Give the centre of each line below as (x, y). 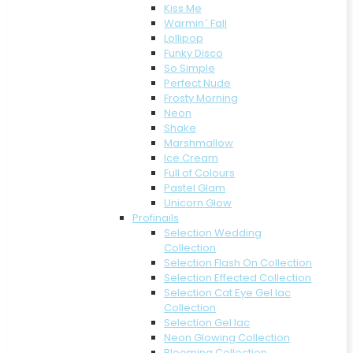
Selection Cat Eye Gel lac (227, 292)
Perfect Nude (197, 83)
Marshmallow (199, 143)
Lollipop (184, 38)
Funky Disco (193, 53)
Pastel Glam (195, 188)
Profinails (156, 217)
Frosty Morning (201, 98)
